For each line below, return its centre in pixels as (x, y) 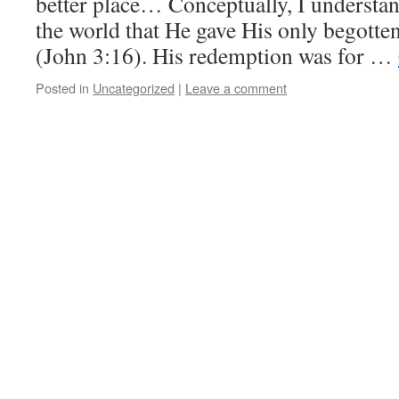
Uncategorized (134, 88)
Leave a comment (236, 88)
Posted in (62, 88)
